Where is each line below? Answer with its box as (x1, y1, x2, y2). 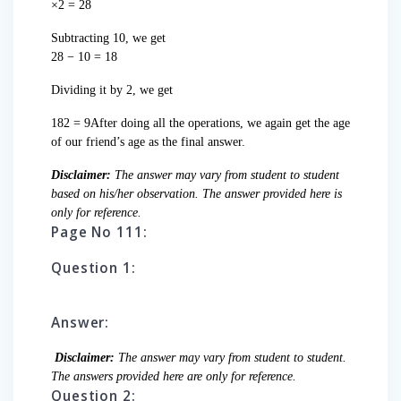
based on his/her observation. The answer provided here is (51, 187, 342, 201)
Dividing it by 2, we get (51, 83, 173, 98)
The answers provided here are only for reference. (51, 370, 296, 384)
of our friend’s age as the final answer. (51, 135, 245, 149)
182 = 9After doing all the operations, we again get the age (51, 116, 350, 131)
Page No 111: (51, 223, 148, 243)
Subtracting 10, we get (51, 31, 166, 46)
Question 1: (51, 259, 136, 278)
